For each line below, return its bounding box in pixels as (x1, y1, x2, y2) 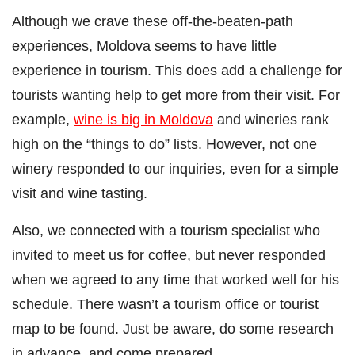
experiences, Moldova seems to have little (12, 36, 277, 54)
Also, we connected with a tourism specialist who (12, 221, 320, 239)
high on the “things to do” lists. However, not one (12, 135, 317, 152)
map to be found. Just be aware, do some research (12, 319, 334, 337)
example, (12, 110, 74, 128)
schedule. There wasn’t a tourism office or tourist (12, 295, 319, 312)
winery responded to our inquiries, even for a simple (12, 159, 338, 177)
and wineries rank (213, 110, 329, 128)
